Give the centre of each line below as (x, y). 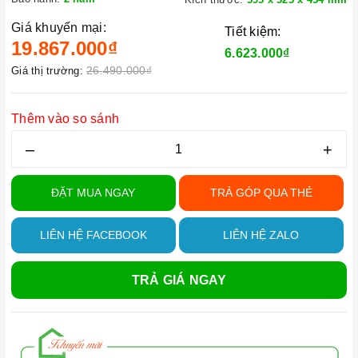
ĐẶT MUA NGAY (93, 193)
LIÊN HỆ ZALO (261, 235)
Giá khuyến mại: (59, 28)
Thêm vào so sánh (65, 119)
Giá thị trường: (47, 71)
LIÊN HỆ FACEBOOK (93, 235)
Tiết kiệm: (253, 32)
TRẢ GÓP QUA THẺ (261, 193)
